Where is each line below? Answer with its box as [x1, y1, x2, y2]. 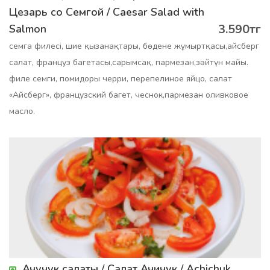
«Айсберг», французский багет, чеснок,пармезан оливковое [9, 89, 248, 101]
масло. [9, 105, 35, 117]
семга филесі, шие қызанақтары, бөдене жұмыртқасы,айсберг [9, 40, 259, 52]
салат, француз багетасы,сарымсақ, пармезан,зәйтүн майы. [9, 57, 248, 68]
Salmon [9, 22, 46, 36]
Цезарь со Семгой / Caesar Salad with [9, 5, 204, 19]
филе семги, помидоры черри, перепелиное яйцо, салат [9, 73, 232, 84]
